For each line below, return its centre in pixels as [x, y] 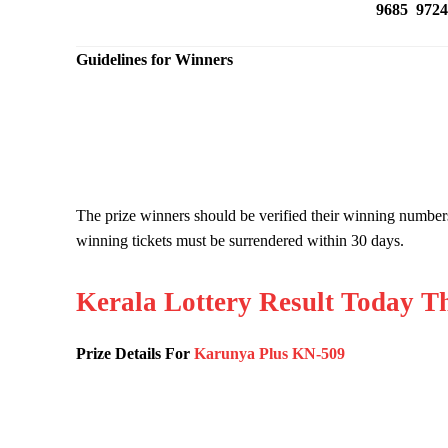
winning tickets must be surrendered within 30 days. [240, 240]
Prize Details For [135, 353]
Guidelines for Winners [154, 59]
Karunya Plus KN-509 [269, 353]
